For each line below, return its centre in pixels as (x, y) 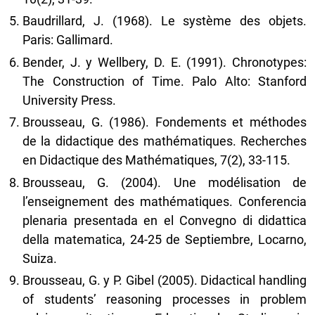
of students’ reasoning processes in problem (165, 300)
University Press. (69, 100)
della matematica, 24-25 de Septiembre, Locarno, (165, 239)
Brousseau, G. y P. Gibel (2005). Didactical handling (165, 281)
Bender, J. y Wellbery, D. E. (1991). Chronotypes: (165, 62)
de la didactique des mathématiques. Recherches (165, 141)
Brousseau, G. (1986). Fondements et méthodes (165, 122)
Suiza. (40, 258)
